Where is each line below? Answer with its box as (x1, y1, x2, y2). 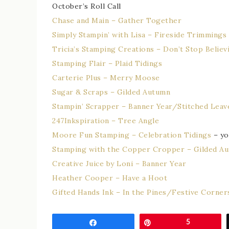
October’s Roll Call (52, 1, 121, 11)
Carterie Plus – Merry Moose (52, 73, 160, 82)
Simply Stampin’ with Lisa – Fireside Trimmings (52, 30, 226, 39)
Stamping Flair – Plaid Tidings (52, 58, 162, 68)
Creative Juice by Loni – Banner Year (52, 158, 186, 168)
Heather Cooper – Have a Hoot (52, 173, 167, 182)
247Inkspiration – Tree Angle (52, 116, 159, 125)
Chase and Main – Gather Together (52, 15, 181, 25)
